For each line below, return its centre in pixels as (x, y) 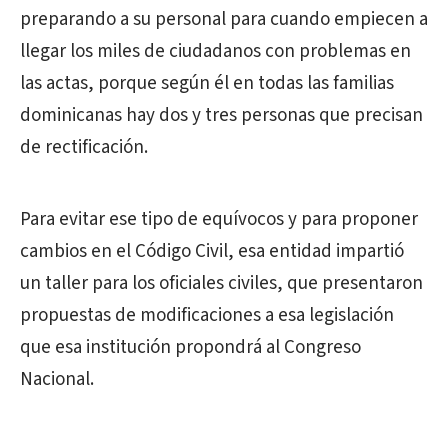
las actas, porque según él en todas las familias (207, 83)
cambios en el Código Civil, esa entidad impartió (212, 251)
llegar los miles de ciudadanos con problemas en (215, 51)
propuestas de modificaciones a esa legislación (207, 315)
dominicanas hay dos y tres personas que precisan (221, 115)
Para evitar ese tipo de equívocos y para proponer (219, 219)
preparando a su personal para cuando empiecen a (224, 19)
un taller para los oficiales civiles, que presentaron (221, 283)
